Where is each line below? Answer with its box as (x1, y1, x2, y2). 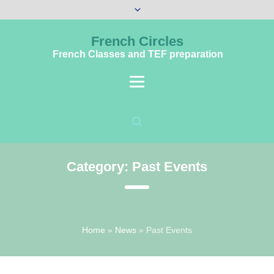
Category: (67, 159, 132, 174)
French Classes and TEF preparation (53, 49, 223, 59)
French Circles (91, 34, 183, 49)
